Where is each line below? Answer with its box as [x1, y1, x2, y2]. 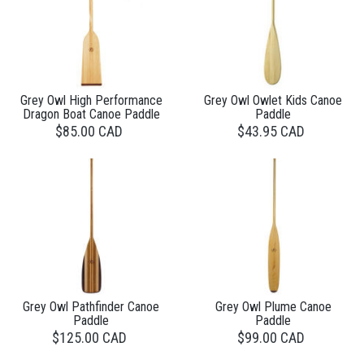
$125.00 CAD [51, 328, 127, 346]
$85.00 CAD [55, 122, 123, 140]
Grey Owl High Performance [19, 92, 162, 108]
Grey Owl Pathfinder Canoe [23, 298, 159, 314]
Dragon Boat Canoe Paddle [22, 106, 160, 122]
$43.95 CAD [237, 122, 305, 140]
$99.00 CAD [237, 328, 305, 346]
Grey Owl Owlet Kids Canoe [204, 92, 342, 108]
